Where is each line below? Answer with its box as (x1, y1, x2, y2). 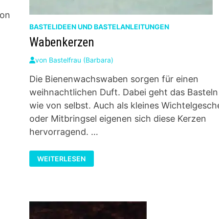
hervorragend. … (29, 127, 98, 137)
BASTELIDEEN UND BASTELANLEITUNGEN (29, 22, 169, 31)
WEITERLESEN (37, 154, 86, 163)
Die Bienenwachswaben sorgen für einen (29, 74, 198, 84)
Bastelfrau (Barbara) (48, 56, 113, 64)
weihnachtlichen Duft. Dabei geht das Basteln (29, 87, 218, 97)
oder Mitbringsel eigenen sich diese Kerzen (29, 113, 206, 124)
